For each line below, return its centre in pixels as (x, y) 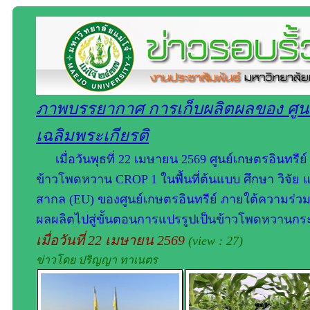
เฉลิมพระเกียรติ (92, 136)
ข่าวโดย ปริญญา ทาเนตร (97, 260)
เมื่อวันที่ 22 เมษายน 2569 (112, 240)
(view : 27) (216, 241)
